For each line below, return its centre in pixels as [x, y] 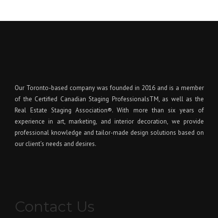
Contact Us [54, 206]
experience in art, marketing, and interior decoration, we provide [109, 121]
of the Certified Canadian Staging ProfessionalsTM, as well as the [109, 99]
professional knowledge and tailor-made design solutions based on [109, 132]
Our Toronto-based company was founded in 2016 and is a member [109, 88]
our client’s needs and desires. [55, 144]
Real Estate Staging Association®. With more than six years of [109, 110]
